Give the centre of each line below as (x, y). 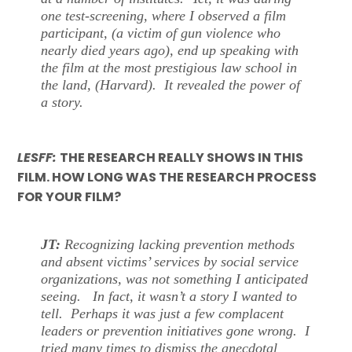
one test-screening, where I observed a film (164, 16)
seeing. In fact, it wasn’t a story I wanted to (169, 296)
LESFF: (37, 157)
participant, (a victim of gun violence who (161, 33)
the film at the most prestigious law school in (169, 68)
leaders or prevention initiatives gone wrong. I (176, 330)
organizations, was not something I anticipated (175, 279)
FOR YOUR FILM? (72, 196)
